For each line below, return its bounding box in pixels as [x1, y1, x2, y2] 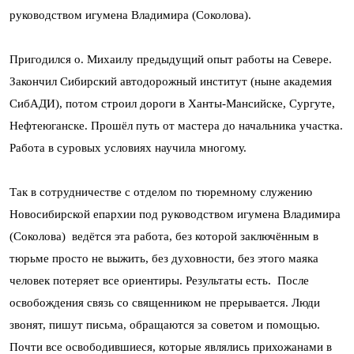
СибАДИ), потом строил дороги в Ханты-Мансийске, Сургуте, [9, 97, 335, 110]
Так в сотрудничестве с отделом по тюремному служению [9, 186, 312, 198]
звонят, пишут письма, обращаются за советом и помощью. [9, 318, 320, 331]
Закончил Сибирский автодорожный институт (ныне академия [9, 75, 332, 88]
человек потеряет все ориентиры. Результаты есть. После [9, 274, 309, 287]
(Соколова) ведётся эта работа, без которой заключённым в [9, 230, 318, 243]
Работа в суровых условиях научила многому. [9, 141, 247, 154]
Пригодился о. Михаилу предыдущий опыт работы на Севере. [9, 53, 335, 66]
